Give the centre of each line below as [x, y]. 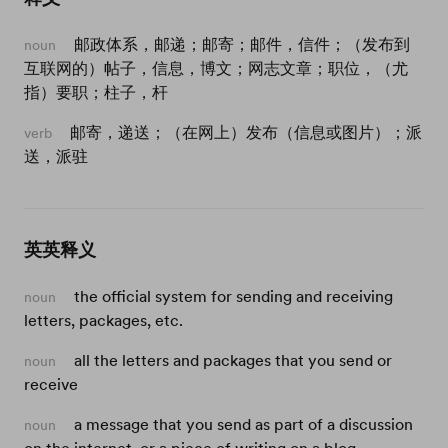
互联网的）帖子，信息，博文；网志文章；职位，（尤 [216, 68]
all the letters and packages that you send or [233, 360]
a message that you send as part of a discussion [243, 424]
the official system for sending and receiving [233, 296]
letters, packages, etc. [103, 320]
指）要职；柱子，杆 [96, 92]
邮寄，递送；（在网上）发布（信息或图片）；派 [246, 132]
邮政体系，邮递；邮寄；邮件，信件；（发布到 [242, 44]
